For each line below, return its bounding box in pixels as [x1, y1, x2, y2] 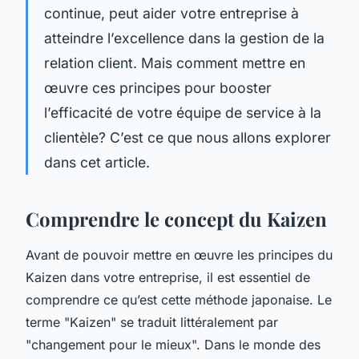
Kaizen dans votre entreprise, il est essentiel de [26, 268, 310, 285]
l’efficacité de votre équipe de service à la [44, 103, 321, 121]
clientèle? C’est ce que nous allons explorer [44, 128, 331, 146]
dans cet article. [44, 153, 150, 171]
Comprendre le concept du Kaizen [26, 205, 327, 232]
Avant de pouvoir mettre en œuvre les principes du [26, 246, 333, 263]
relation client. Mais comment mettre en [44, 54, 305, 71]
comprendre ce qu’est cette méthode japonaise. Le [26, 291, 332, 308]
